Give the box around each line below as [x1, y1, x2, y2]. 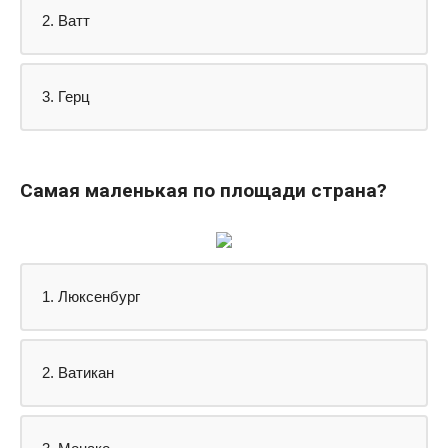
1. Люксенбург [42, 287, 140, 305]
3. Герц [42, 87, 90, 105]
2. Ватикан [42, 363, 114, 381]
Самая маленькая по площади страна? [20, 178, 387, 202]
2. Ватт [42, 11, 90, 29]
